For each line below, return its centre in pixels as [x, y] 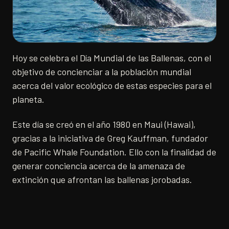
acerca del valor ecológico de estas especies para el [112, 86]
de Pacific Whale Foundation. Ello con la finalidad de [114, 152]
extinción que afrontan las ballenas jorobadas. [102, 180]
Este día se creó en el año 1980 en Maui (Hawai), [104, 124]
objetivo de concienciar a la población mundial [102, 72]
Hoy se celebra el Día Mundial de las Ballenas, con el [112, 58]
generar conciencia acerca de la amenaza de [99, 166]
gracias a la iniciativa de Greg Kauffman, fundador [110, 138]
